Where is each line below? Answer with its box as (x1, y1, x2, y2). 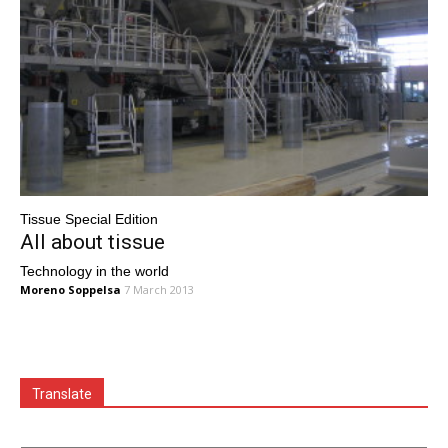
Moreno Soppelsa (20, 282, 121, 298)
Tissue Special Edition (20, 211, 158, 228)
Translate (32, 386, 92, 403)
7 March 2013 (124, 282, 194, 298)
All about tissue (20, 230, 165, 255)
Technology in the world (20, 263, 169, 280)
